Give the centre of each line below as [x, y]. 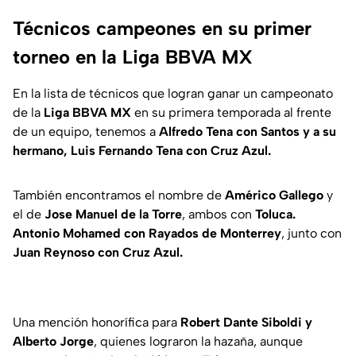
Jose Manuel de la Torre [113, 215]
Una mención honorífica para [97, 323]
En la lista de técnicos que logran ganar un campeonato [173, 94]
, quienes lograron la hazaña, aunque [198, 342]
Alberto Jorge [53, 342]
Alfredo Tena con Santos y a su [248, 132]
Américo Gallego [274, 195]
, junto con [311, 234]
